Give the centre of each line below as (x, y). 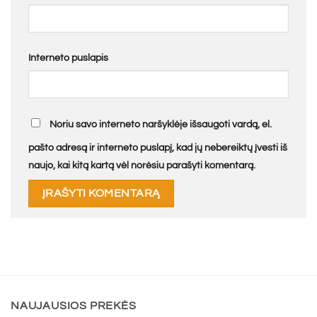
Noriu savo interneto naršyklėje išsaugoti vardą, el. (161, 124)
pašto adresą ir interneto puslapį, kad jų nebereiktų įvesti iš (158, 147)
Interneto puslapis (68, 57)
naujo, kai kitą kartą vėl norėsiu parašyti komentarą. (142, 165)
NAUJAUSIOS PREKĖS (74, 306)
